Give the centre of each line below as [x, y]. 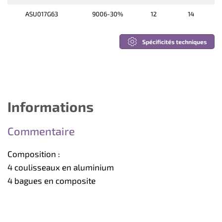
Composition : [34, 154]
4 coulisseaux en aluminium [61, 167]
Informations [51, 107]
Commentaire [41, 131]
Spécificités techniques [174, 42]
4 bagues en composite [52, 181]
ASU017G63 [41, 14]
